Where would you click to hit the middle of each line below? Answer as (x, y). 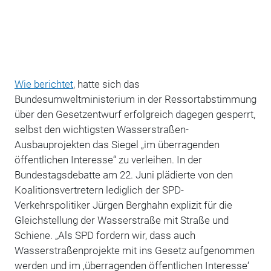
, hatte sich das (106, 84)
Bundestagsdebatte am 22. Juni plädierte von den (123, 175)
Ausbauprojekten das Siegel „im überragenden (117, 144)
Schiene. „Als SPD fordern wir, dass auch (105, 235)
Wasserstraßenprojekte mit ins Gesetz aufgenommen (134, 250)
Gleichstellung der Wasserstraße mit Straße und (121, 220)
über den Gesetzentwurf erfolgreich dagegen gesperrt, (135, 114)
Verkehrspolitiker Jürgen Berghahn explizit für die (123, 205)
